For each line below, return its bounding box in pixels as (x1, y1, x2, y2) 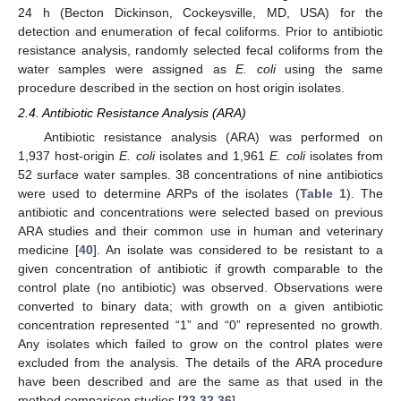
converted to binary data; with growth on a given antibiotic (18, 299, 383, 314)
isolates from (304, 149, 384, 164)
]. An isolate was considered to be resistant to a (92, 243, 384, 258)
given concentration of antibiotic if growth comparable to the (18, 261, 383, 277)
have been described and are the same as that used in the (18, 374, 383, 389)
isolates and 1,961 (154, 149, 270, 164)
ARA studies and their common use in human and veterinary (18, 224, 383, 239)
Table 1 (299, 186, 346, 201)
